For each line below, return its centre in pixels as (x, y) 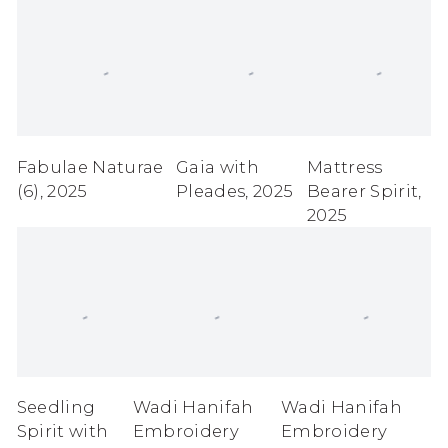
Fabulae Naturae (90, 166)
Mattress (344, 166)
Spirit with (62, 431)
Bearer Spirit (362, 190)
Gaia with (218, 166)
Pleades (211, 190)
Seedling (56, 407)
